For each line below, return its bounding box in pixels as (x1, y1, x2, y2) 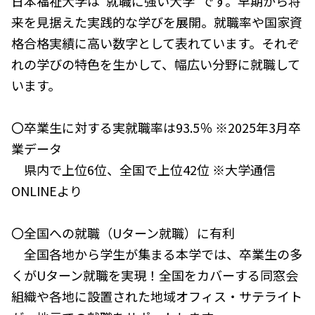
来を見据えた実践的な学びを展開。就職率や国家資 (11, 13, 302, 31)
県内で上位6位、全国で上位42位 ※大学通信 (11, 160, 276, 179)
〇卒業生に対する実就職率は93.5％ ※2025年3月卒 (11, 118, 301, 136)
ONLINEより (11, 181, 82, 200)
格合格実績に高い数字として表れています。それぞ (11, 34, 300, 52)
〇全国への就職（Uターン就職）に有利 (11, 224, 235, 242)
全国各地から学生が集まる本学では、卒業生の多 (11, 245, 302, 263)
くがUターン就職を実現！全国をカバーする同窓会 (11, 266, 298, 284)
